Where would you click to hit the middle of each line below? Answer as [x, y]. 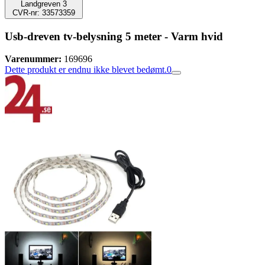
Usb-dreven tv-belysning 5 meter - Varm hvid [114, 36]
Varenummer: [33, 59]
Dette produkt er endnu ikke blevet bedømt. [86, 70]
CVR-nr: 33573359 [44, 13]
